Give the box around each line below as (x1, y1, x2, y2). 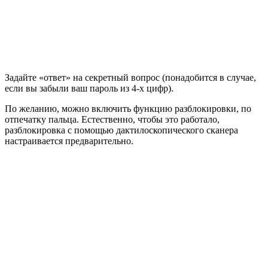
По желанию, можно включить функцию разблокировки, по (5, 103, 251, 114)
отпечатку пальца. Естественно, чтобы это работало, (5, 114, 220, 125)
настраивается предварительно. (5, 136, 133, 147)
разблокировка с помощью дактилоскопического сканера (5, 125, 238, 136)
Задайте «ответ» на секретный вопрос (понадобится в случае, (5, 72, 256, 83)
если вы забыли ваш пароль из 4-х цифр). (5, 83, 173, 94)
